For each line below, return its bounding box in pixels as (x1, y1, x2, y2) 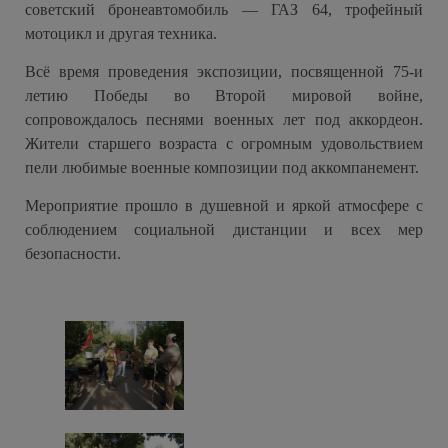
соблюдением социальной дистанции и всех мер (25, 221, 423, 239)
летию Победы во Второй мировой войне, (25, 87, 423, 105)
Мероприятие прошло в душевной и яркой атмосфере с (25, 197, 423, 215)
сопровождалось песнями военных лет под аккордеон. (25, 111, 423, 129)
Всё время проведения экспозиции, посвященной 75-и (25, 63, 423, 81)
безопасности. (25, 245, 121, 263)
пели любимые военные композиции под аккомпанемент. (25, 159, 419, 177)
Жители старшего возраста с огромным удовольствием (25, 135, 423, 153)
